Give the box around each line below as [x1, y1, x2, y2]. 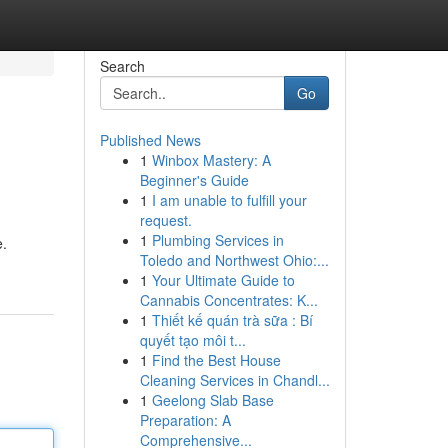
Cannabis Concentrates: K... [139, 290, 318, 310]
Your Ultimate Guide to [151, 270, 295, 290]
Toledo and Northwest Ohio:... [139, 250, 329, 270]
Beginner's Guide [139, 170, 249, 190]
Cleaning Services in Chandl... [139, 370, 330, 390]
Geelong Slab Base [151, 390, 274, 410]
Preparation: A [139, 410, 231, 430]
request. [139, 210, 192, 230]
